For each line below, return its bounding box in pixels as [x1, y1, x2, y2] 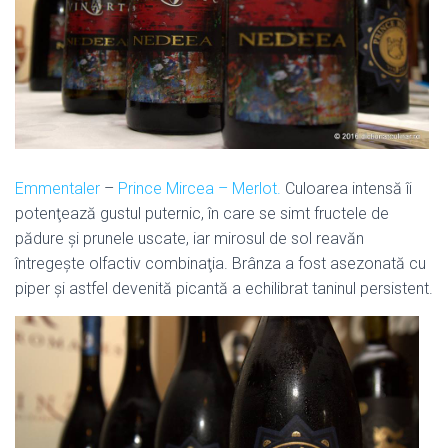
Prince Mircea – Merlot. [118, 179, 281, 198]
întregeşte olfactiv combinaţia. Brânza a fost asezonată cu [15, 254, 426, 273]
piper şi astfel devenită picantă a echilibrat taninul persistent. [15, 279, 433, 298]
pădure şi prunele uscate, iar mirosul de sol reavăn [15, 229, 364, 248]
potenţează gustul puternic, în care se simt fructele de [15, 204, 389, 223]
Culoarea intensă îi [281, 179, 412, 198]
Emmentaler [15, 179, 100, 198]
